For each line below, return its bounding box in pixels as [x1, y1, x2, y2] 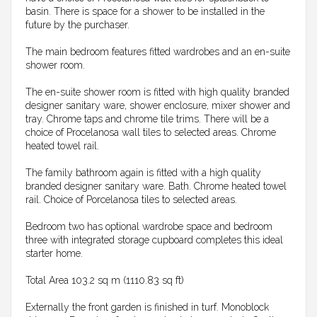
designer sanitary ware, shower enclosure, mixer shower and [25, 100, 290, 112]
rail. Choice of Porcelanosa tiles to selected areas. [25, 194, 237, 206]
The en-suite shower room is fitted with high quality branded [25, 86, 289, 98]
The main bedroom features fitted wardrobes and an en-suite [25, 46, 290, 58]
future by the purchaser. [25, 19, 129, 31]
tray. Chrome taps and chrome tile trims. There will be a [25, 113, 269, 125]
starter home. [25, 248, 83, 260]
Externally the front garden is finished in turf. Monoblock [25, 301, 269, 313]
